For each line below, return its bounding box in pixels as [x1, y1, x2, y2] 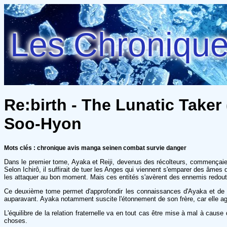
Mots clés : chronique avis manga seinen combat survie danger [4, 144, 186, 152]
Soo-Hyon [4, 115, 82, 133]
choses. [4, 216, 27, 224]
